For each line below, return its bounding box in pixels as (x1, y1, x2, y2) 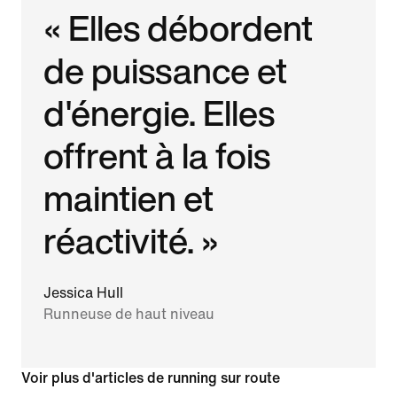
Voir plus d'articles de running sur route (21, 370, 280, 385)
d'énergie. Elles (43, 86, 276, 138)
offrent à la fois (43, 128, 271, 181)
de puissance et (43, 43, 288, 96)
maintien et (43, 171, 214, 223)
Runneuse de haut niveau (43, 306, 215, 322)
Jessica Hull (43, 284, 124, 300)
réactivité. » (43, 214, 220, 266)
